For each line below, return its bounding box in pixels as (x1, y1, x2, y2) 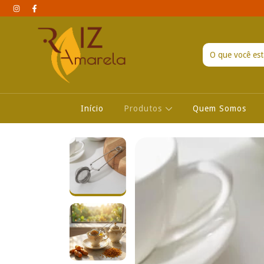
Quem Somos (192, 104, 246, 113)
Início (81, 104, 104, 113)
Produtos (124, 104, 166, 113)
